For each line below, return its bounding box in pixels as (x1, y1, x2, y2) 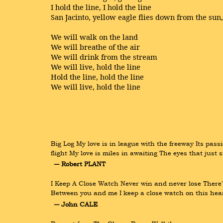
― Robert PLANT (54, 159, 106, 169)
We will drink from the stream (51, 52, 157, 62)
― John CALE (54, 199, 98, 209)
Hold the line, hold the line (51, 72, 144, 82)
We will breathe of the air (51, 42, 140, 52)
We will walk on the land (51, 32, 138, 42)
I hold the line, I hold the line (51, 2, 151, 12)
